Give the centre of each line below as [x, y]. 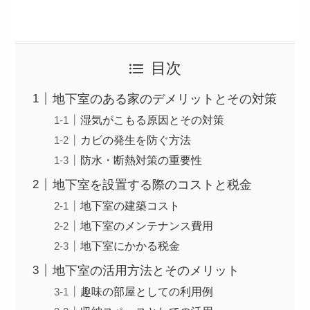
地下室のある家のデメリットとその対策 [165, 99]
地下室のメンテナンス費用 [147, 225]
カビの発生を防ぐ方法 [136, 139]
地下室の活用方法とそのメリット [146, 270]
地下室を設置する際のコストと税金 [153, 184]
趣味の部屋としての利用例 [147, 291]
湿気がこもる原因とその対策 [153, 119]
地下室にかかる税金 [130, 245]
